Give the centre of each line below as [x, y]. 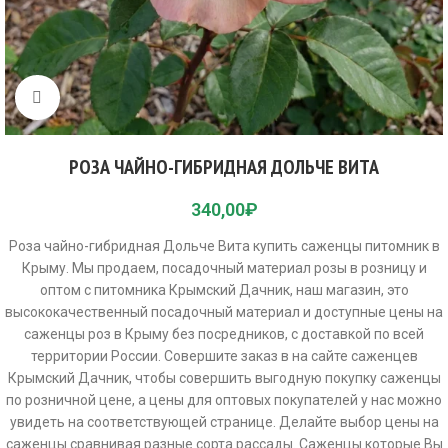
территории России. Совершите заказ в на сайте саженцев [224, 356]
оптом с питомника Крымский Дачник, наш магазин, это [224, 290]
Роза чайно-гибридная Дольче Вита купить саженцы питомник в [224, 246]
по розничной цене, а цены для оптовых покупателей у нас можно [224, 400]
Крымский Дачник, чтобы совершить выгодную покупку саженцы [224, 378]
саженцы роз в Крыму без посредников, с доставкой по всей [224, 334]
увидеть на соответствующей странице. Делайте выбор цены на [224, 422]
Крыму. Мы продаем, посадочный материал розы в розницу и [224, 268]
